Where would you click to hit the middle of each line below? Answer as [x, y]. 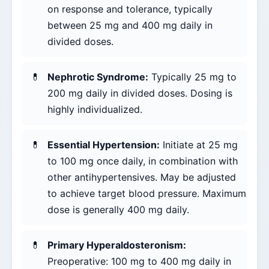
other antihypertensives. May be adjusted [142, 177]
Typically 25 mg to [192, 77]
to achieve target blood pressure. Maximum [147, 194]
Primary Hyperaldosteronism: [117, 245]
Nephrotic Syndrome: [98, 77]
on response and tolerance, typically [130, 9]
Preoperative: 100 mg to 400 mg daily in [139, 261]
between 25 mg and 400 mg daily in [130, 26]
